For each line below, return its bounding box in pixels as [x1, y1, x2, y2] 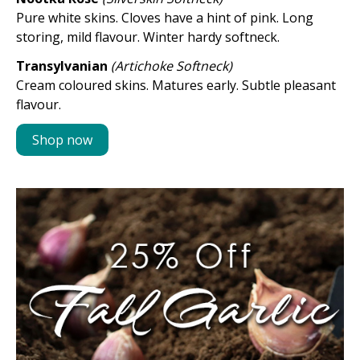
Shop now [32, 131, 92, 149]
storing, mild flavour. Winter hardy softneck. [16, 28, 280, 46]
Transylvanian [16, 57, 111, 75]
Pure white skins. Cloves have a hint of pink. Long [16, 9, 313, 27]
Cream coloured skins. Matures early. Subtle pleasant [16, 76, 336, 94]
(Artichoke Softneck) [111, 57, 232, 75]
